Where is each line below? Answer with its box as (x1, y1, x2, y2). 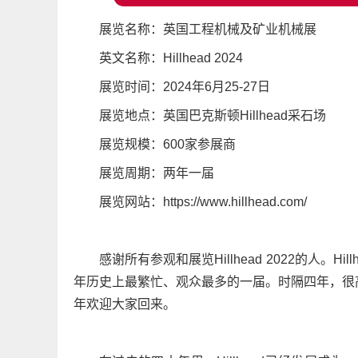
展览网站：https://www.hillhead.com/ (99, 194, 307, 209)
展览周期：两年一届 (99, 165, 214, 180)
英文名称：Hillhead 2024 (99, 50, 243, 65)
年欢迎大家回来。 (74, 296, 176, 311)
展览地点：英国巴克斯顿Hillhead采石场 (99, 108, 326, 122)
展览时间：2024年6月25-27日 (99, 79, 270, 93)
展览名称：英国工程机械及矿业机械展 (99, 22, 316, 36)
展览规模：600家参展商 (99, 137, 236, 151)
